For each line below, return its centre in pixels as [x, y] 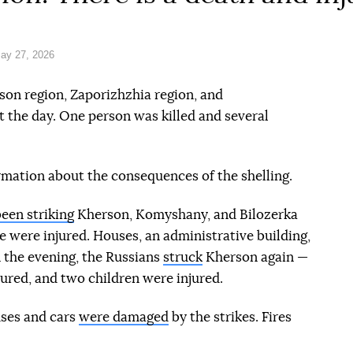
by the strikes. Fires [230, 317]
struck [183, 257]
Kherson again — [255, 257]
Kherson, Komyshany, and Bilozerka [186, 215]
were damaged [124, 317]
